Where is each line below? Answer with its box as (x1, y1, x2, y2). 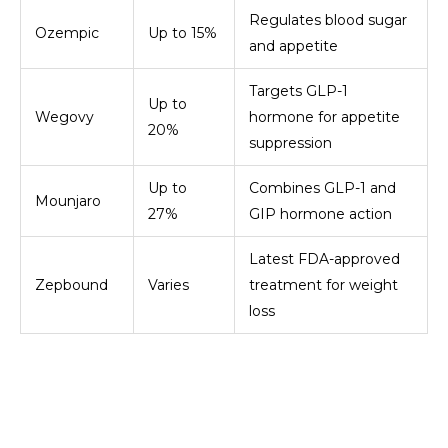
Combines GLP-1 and (249, 179, 396, 198)
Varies (148, 276, 189, 295)
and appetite (249, 37, 338, 56)
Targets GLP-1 (249, 82, 348, 101)
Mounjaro (35, 192, 101, 211)
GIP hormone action (249, 205, 392, 224)
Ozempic (35, 24, 99, 43)
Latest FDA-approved (249, 250, 400, 269)
